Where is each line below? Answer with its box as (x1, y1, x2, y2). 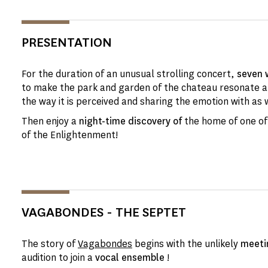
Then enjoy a (22, 115, 79, 127)
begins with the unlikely (132, 237, 240, 250)
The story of (22, 237, 78, 250)
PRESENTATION (22, 33, 112, 51)
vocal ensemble (93, 251, 167, 264)
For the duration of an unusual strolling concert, (22, 68, 234, 80)
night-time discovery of (79, 115, 184, 127)
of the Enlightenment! (22, 129, 118, 141)
